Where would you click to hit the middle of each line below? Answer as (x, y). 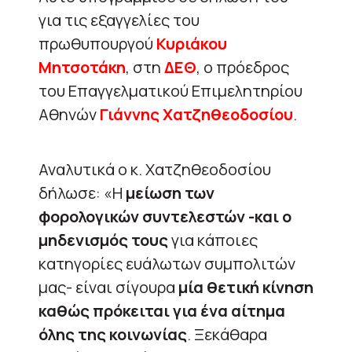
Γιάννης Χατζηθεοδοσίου (196, 114)
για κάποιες (213, 240)
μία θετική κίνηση (246, 287)
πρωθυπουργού (97, 43)
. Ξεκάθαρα (227, 334)
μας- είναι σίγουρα (108, 287)
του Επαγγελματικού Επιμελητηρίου (170, 90)
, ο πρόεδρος (243, 67)
